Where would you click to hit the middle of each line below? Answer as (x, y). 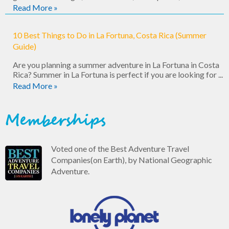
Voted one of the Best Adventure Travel (120, 149)
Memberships (55, 121)
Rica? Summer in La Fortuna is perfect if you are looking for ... (118, 75)
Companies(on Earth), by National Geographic (132, 160)
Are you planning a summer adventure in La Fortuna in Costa (116, 65)
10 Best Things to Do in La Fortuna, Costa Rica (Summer (110, 35)
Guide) (25, 47)
